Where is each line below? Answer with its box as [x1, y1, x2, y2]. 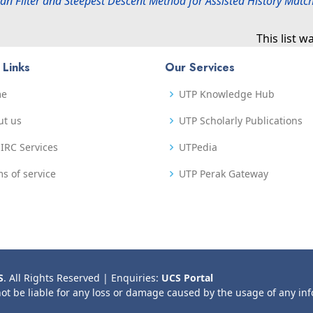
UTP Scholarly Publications [179, 114, 303, 127]
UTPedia [179, 140, 217, 154]
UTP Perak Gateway [179, 167, 268, 180]
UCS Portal [161, 271, 213, 284]
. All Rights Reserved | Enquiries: [3, 271, 161, 284]
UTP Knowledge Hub [179, 87, 275, 101]
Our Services [165, 59, 235, 75]
